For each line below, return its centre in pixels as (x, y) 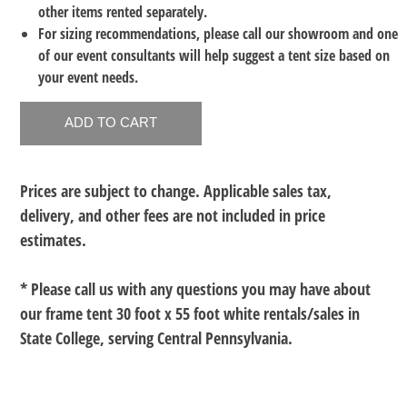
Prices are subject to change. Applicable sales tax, (176, 190)
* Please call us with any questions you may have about (196, 288)
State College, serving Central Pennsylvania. (157, 338)
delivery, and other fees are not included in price (173, 215)
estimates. (54, 239)
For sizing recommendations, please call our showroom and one (218, 33)
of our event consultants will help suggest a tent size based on (214, 55)
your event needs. (89, 77)
